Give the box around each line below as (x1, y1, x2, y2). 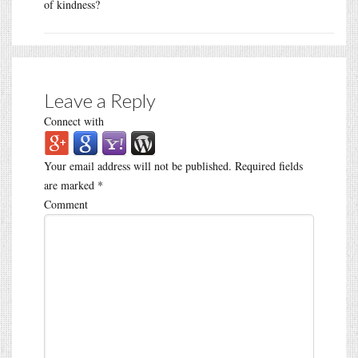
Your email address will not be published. (44, 157, 232, 173)
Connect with (44, 113, 104, 129)
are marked (44, 177, 97, 193)
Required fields (232, 157, 303, 173)
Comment (44, 196, 88, 212)
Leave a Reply (44, 88, 156, 112)
